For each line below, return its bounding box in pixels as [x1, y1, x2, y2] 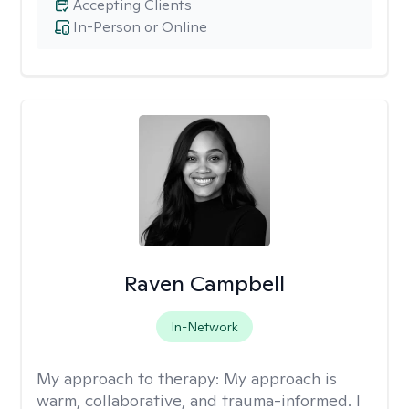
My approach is [224, 368, 337, 389]
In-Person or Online [73, 17, 207, 37]
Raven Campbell [123, 269, 285, 298]
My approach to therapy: [37, 368, 224, 389]
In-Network [170, 319, 238, 335]
